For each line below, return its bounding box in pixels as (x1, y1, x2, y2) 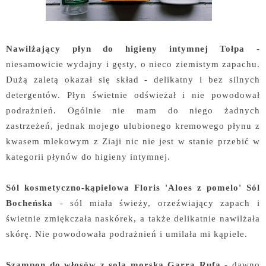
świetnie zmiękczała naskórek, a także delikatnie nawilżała (6, 213, 260, 223)
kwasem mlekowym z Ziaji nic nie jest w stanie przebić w (6, 136, 260, 146)
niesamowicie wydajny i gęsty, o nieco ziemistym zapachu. (6, 59, 260, 69)
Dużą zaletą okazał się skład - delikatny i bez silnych (6, 74, 260, 84)
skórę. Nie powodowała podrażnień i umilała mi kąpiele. (6, 229, 248, 239)
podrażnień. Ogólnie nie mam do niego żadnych (6, 105, 260, 115)
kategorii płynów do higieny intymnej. (6, 151, 170, 161)
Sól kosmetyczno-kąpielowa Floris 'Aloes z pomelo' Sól (6, 182, 260, 192)
